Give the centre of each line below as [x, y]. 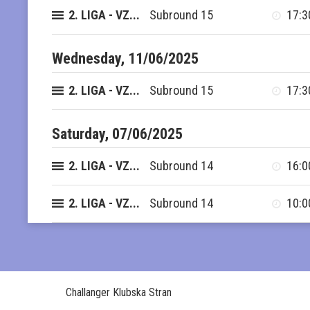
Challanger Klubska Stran [119, 292]
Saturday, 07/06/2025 [117, 134]
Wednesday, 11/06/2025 [125, 58]
